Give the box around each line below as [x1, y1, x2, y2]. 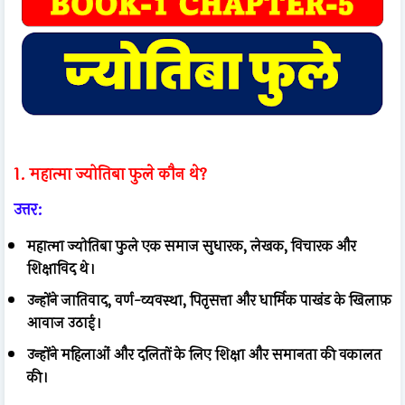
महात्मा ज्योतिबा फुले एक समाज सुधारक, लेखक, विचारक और [27, 234, 356, 258]
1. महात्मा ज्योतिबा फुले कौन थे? [14, 161, 207, 187]
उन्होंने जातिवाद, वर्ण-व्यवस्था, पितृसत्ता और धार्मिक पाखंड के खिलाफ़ [27, 288, 391, 312]
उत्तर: [14, 196, 42, 222]
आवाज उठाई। [27, 311, 101, 334]
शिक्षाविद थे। [27, 257, 95, 280]
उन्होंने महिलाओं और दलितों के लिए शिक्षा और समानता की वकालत [27, 343, 381, 366]
